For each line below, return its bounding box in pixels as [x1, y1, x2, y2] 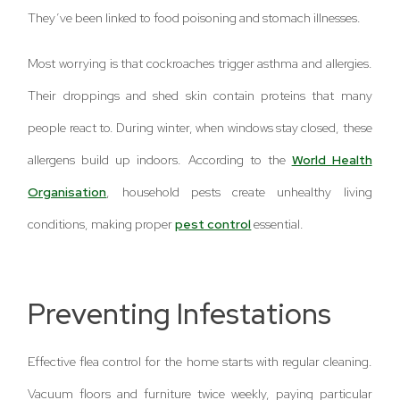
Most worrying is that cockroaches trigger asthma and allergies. [28, 54, 372, 71]
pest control [175, 215, 252, 232]
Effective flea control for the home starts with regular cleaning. [28, 354, 372, 371]
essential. [251, 215, 304, 232]
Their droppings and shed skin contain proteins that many [28, 87, 372, 104]
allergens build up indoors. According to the [28, 151, 292, 168]
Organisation [28, 183, 107, 200]
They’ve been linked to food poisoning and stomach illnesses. [28, 10, 362, 27]
